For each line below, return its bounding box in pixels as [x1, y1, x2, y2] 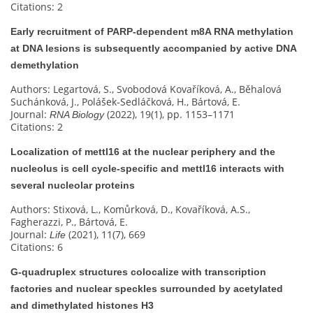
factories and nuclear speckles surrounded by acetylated [10, 283, 283, 295]
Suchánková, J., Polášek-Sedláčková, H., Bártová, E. [10, 95, 240, 109]
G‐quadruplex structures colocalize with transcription [10, 266, 266, 278]
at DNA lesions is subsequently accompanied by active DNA [10, 43, 296, 54]
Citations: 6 [10, 240, 63, 254]
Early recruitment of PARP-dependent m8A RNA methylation [10, 26, 293, 38]
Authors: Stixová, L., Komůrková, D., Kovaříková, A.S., [10, 203, 250, 217]
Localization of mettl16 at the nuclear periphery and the [10, 146, 275, 158]
